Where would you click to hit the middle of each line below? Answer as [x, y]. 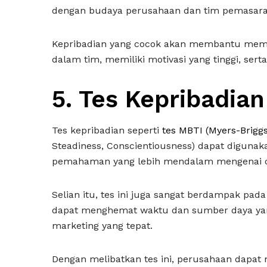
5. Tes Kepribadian [158, 99]
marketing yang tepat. [104, 226]
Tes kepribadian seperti [107, 130]
